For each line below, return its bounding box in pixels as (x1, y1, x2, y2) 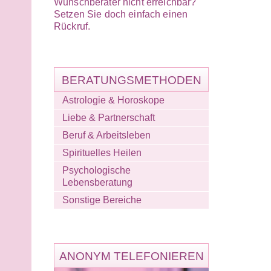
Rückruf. (54, 21, 91, 32)
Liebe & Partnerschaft (62, 113, 155, 123)
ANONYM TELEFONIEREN (59, 250, 204, 263)
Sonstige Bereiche (62, 195, 142, 206)
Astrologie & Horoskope (62, 95, 165, 106)
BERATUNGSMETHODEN (61, 74, 201, 87)
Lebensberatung (62, 177, 132, 188)
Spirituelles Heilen (62, 148, 142, 158)
